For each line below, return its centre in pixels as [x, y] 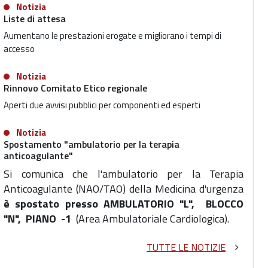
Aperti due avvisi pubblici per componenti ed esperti [102, 105]
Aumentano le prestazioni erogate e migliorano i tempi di [112, 36]
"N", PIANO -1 [37, 219]
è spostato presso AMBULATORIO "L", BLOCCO [124, 204]
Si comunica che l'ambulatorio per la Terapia [124, 174]
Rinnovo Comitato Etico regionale [75, 88]
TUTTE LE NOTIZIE [186, 247]
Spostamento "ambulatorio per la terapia [92, 144]
